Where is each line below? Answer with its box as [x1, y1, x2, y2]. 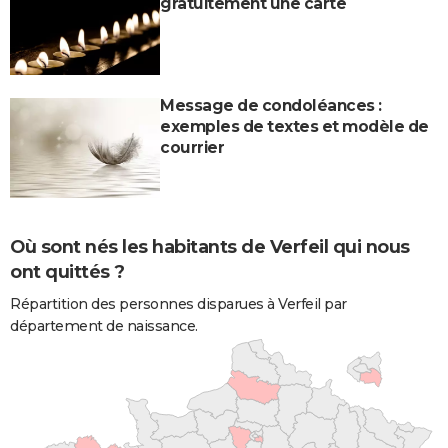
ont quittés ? [10, 260, 125, 283]
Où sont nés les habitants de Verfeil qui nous [10, 235, 410, 258]
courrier [160, 137, 224, 157]
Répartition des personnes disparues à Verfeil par [10, 294, 347, 313]
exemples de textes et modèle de [160, 116, 429, 136]
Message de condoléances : [160, 95, 382, 115]
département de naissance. [10, 316, 198, 335]
